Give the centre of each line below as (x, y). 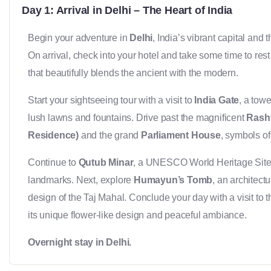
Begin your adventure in (79, 38)
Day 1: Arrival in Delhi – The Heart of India (127, 10)
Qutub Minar (106, 162)
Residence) (54, 135)
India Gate (217, 100)
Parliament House (181, 135)
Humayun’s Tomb (173, 180)
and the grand (110, 135)
